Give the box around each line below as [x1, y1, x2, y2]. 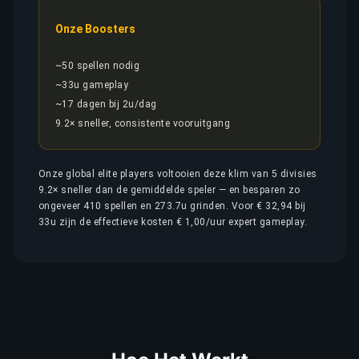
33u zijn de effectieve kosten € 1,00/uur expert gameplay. [38, 216, 308, 228]
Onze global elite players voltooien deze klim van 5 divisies [38, 168, 317, 179]
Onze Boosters [55, 22, 135, 35]
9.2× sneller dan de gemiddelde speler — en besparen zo [38, 184, 301, 196]
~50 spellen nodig [55, 60, 140, 71]
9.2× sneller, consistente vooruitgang [55, 118, 231, 129]
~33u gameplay [55, 79, 129, 91]
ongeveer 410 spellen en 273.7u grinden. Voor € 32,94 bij [38, 200, 306, 212]
